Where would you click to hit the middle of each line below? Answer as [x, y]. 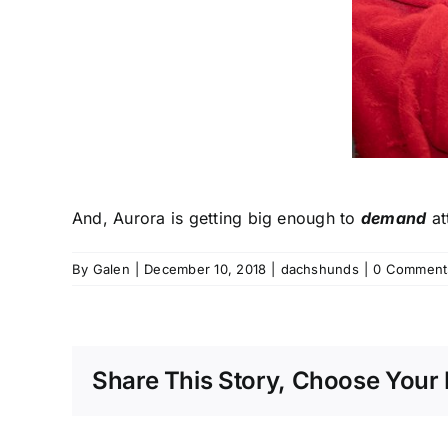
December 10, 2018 [205, 269]
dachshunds [319, 269]
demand [393, 218]
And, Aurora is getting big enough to [216, 218]
